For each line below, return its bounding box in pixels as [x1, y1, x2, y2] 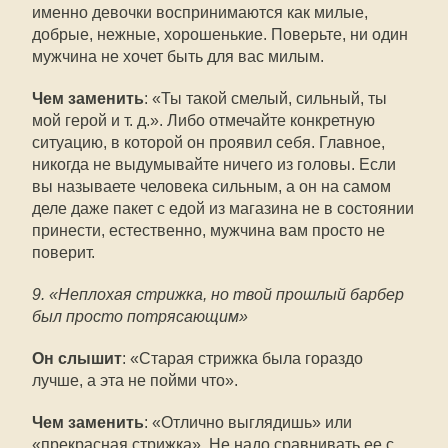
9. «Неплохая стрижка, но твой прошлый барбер [32, 286, 404, 303]
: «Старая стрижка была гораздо [122, 350, 363, 367]
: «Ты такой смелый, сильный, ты [144, 90, 387, 107]
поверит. [32, 244, 95, 261]
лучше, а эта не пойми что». [32, 372, 242, 389]
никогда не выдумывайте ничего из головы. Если [32, 156, 396, 173]
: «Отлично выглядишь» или [144, 414, 352, 431]
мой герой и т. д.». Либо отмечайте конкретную [32, 112, 375, 129]
